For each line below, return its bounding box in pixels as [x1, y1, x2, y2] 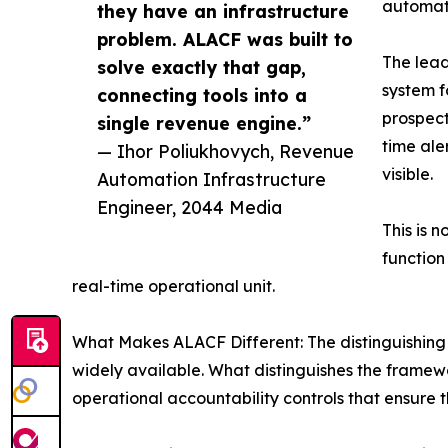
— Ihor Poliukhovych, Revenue [97, 139, 354, 162]
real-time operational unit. [72, 275, 275, 296]
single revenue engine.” [97, 111, 311, 134]
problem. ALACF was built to [97, 27, 353, 50]
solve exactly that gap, [97, 55, 306, 78]
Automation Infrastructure [97, 167, 326, 190]
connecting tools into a [97, 83, 307, 106]
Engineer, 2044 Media [97, 195, 282, 218]
